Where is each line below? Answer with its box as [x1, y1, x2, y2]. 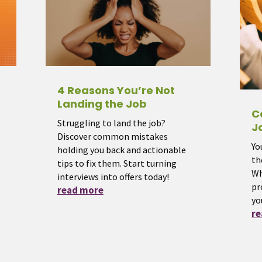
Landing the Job [57, 96, 147, 112]
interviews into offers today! [57, 171, 169, 183]
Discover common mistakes [57, 130, 168, 143]
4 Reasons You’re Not [57, 83, 175, 98]
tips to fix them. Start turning [57, 157, 177, 170]
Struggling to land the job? [57, 117, 166, 129]
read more [57, 184, 104, 197]
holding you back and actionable [57, 144, 186, 156]
